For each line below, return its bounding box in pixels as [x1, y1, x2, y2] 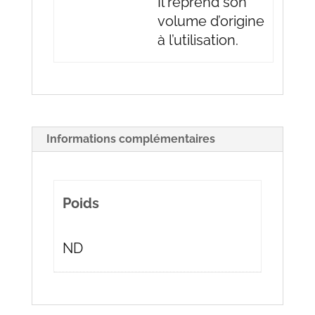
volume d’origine [157, 13, 264, 30]
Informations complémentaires [46, 132, 215, 146]
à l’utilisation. [157, 32, 238, 49]
